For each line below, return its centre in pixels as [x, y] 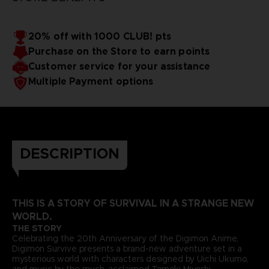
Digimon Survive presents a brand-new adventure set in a [127, 248]
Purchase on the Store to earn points [119, 51]
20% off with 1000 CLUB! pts [100, 36]
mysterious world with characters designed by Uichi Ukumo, [130, 258]
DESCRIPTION [69, 153]
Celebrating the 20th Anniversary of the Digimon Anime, [125, 238]
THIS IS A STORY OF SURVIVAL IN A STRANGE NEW [133, 203]
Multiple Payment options [91, 81]
